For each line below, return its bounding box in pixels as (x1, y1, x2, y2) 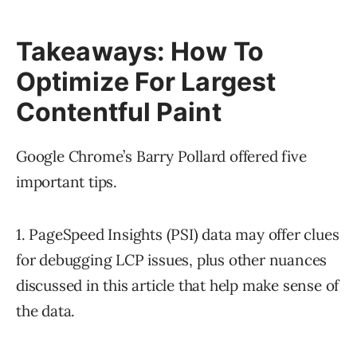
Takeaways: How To (16, 36, 264, 68)
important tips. (16, 172, 118, 192)
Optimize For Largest (16, 66, 277, 98)
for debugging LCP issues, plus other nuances (16, 250, 328, 270)
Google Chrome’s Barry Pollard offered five (16, 147, 307, 167)
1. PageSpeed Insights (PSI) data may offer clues (16, 225, 339, 245)
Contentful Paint (16, 96, 222, 128)
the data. (16, 301, 76, 321)
